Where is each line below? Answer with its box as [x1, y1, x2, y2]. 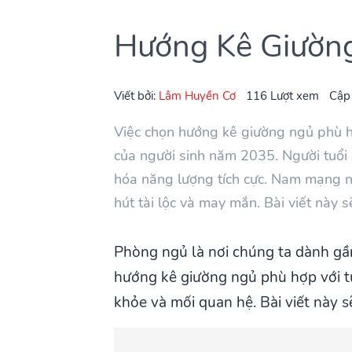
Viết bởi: [114, 86, 159, 104]
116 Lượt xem [246, 86, 320, 104]
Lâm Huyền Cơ [159, 86, 236, 104]
